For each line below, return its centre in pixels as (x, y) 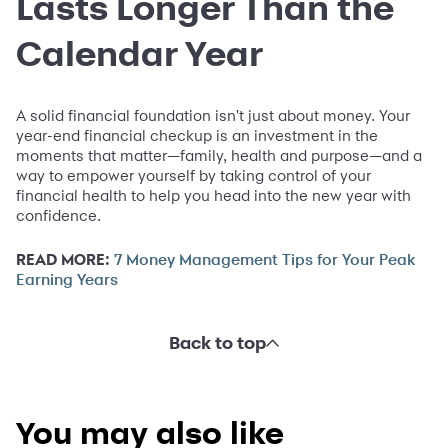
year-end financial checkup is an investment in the (197, 136)
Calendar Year (139, 53)
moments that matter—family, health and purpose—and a (219, 156)
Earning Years (67, 280)
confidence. (58, 216)
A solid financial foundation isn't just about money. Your (213, 116)
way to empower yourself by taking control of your (193, 176)
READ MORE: (63, 260)
